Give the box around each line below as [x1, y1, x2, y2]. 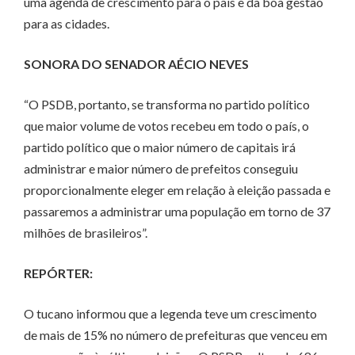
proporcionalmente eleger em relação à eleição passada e [24, 182, 330, 198]
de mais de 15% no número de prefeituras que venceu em [24, 327, 327, 343]
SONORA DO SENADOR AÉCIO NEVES [24, 56, 249, 72]
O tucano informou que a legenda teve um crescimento [24, 306, 317, 322]
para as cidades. [24, 16, 109, 32]
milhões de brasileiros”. [24, 225, 147, 241]
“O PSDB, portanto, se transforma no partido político [24, 97, 310, 113]
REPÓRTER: [24, 265, 93, 281]
